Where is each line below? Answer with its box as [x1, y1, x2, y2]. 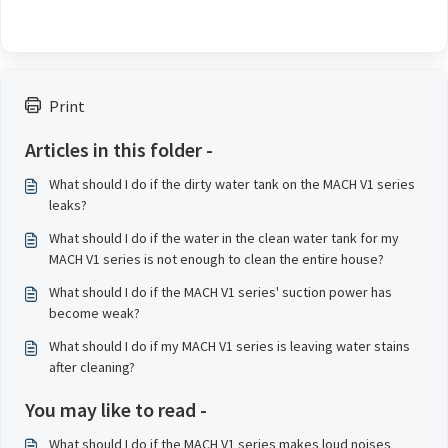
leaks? [49, 195, 87, 214]
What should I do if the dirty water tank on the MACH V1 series [49, 174, 415, 193]
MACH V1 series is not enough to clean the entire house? [49, 249, 384, 268]
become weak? [49, 303, 140, 322]
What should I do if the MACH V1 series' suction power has [49, 282, 392, 301]
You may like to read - [25, 396, 207, 422]
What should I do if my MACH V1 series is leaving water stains [49, 336, 410, 355]
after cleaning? [49, 357, 135, 376]
